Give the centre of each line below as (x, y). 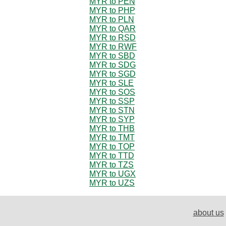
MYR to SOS (112, 92)
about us (208, 212)
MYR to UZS (112, 183)
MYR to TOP (112, 146)
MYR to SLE (111, 83)
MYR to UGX (112, 174)
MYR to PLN (112, 19)
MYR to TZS (111, 164)
